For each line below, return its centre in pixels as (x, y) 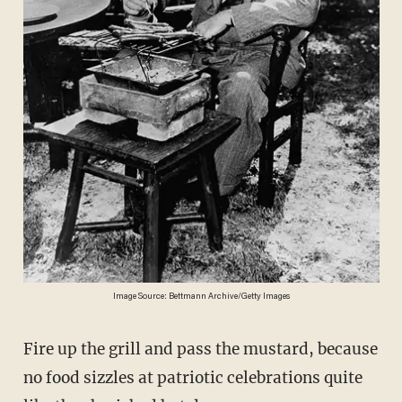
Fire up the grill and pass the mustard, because (28, 349)
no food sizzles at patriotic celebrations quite (192, 377)
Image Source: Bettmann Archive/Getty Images (201, 297)
